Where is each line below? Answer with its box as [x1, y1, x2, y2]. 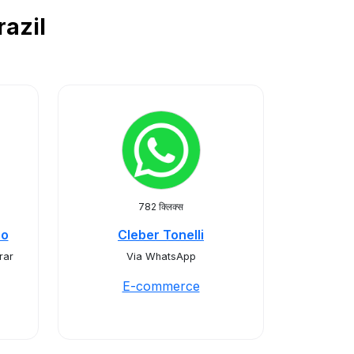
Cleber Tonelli [118, 227, 204, 243]
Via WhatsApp [126, 250, 196, 262]
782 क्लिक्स [138, 201, 183, 213]
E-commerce [122, 278, 200, 294]
